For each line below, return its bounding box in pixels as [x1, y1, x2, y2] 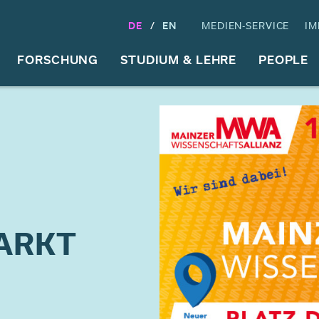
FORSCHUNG [17, 51, 99, 68]
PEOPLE [258, 51, 309, 68]
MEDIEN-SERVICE [202, 19, 290, 33]
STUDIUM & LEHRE [120, 51, 237, 68]
